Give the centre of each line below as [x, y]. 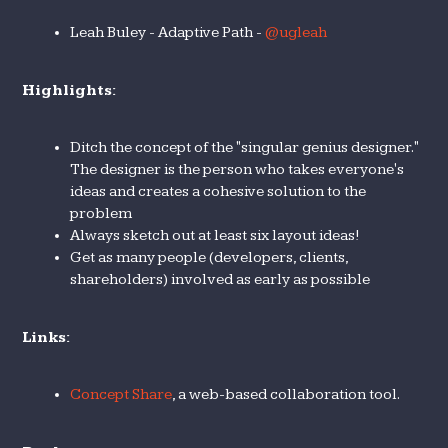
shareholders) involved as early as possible [220, 279]
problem [101, 213]
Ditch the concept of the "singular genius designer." [245, 147]
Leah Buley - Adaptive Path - [168, 32]
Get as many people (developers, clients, [209, 257]
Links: [46, 337]
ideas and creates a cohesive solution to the [218, 191]
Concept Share [121, 394]
